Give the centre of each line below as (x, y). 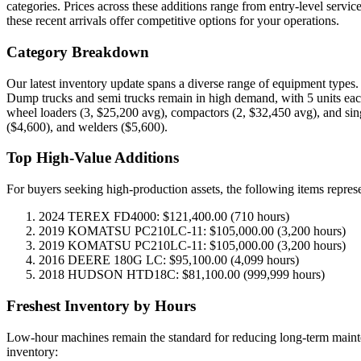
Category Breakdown (78, 52)
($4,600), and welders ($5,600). (87, 127)
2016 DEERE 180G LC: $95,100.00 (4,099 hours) (169, 260)
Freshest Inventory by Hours (101, 305)
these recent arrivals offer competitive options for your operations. (173, 21)
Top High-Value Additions (93, 158)
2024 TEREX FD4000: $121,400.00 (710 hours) (164, 217)
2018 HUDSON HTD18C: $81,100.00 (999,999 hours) (182, 275)
